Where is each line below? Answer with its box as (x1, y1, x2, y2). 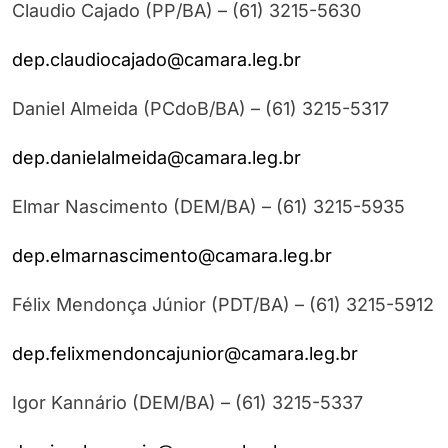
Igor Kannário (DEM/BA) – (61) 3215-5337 (12, 392, 363, 414)
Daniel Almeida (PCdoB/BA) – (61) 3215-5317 (12, 98, 389, 120)
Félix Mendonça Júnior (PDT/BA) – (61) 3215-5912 (12, 294, 434, 316)
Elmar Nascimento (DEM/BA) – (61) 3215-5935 (12, 196, 405, 218)
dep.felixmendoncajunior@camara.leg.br (12, 343, 358, 365)
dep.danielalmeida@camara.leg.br (12, 147, 301, 169)
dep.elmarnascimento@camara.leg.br (12, 245, 332, 267)
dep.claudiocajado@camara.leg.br (12, 49, 301, 71)
